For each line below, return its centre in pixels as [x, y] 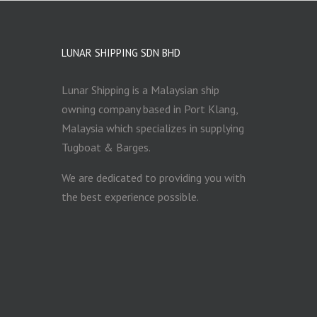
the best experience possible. [130, 196]
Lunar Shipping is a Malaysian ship [140, 90]
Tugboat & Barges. [106, 147]
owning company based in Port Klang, [150, 109]
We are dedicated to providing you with [154, 177]
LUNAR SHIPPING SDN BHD [121, 52]
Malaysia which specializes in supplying [153, 128]
